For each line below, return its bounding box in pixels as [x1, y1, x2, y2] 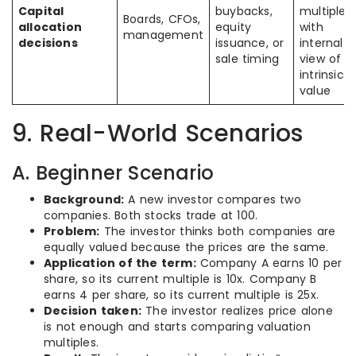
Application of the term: [44, 255, 196, 271]
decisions [18, 35, 78, 51]
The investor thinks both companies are [99, 223, 336, 239]
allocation [18, 19, 82, 35]
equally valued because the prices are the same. [44, 239, 329, 255]
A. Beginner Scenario [12, 160, 214, 186]
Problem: [44, 223, 100, 239]
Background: [44, 192, 125, 207]
